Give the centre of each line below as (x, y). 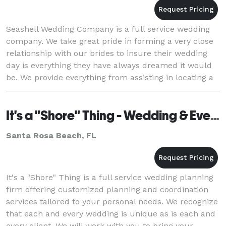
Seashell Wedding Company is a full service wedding (108, 29)
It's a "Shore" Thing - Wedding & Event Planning (215, 115)
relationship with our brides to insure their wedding (107, 53)
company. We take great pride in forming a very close (110, 41)
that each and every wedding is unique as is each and (111, 213)
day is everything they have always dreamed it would (109, 65)
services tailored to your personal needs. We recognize (112, 201)
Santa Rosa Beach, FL (51, 135)
